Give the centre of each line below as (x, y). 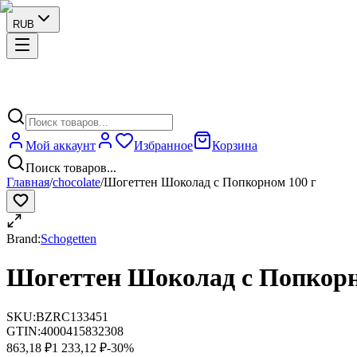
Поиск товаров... (71, 168)
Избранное (163, 145)
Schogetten (69, 239)
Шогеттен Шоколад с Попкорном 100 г (210, 182)
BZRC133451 (72, 316)
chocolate (76, 182)
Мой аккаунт (61, 145)
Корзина (235, 145)
